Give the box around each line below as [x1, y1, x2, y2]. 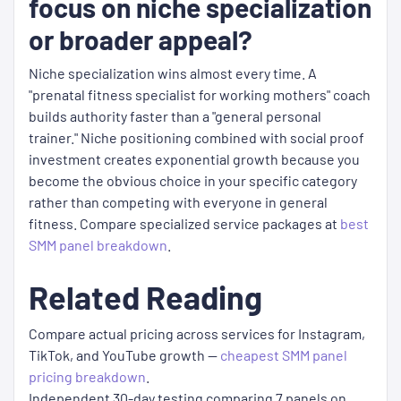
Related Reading [29, 277, 262, 317]
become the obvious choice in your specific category [29, 172, 357, 190]
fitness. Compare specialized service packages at [29, 215, 340, 233]
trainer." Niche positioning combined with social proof [29, 129, 364, 147]
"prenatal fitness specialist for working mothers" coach [29, 86, 371, 104]
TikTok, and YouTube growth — [29, 346, 220, 364]
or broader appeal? [29, 23, 252, 56]
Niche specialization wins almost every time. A [29, 64, 317, 82]
